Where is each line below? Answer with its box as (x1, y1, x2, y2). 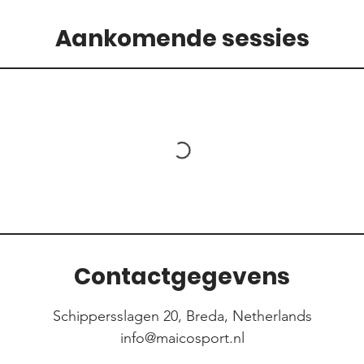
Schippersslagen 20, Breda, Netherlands (52, 307, 312, 325)
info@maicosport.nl (119, 329, 245, 347)
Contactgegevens (74, 261, 290, 292)
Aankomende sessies (54, 23, 310, 54)
